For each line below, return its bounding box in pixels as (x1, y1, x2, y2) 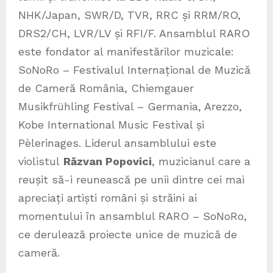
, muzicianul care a (152, 155, 250, 168)
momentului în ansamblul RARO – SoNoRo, (18, 210, 247, 223)
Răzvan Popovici (63, 155, 152, 168)
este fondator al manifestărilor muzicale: (18, 45, 234, 58)
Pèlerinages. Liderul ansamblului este (18, 136, 216, 150)
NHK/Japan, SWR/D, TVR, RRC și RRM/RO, (18, 9, 241, 22)
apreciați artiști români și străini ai (18, 191, 197, 205)
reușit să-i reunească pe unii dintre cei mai (18, 173, 244, 186)
